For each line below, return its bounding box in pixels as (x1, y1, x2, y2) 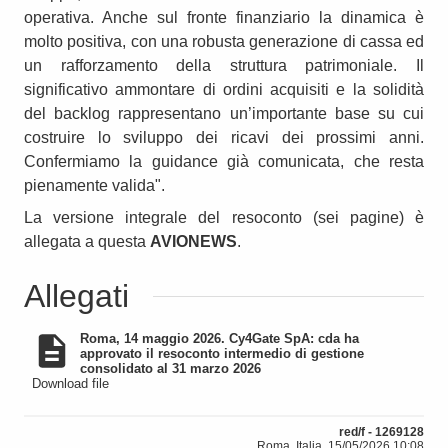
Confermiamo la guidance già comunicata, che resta (24, 152, 424, 170)
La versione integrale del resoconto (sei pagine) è (24, 208, 424, 226)
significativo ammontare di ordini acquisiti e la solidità (24, 80, 424, 98)
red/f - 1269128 (339, 424, 424, 439)
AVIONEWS (150, 232, 237, 250)
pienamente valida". (24, 176, 165, 194)
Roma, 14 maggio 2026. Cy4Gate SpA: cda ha (80, 330, 229, 346)
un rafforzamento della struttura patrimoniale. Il (24, 56, 424, 74)
